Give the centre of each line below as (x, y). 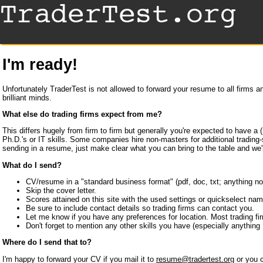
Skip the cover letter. (61, 191)
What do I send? (32, 165)
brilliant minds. (27, 97)
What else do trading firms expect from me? (82, 114)
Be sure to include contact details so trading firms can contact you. (140, 208)
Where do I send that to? (47, 242)
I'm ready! (40, 64)
